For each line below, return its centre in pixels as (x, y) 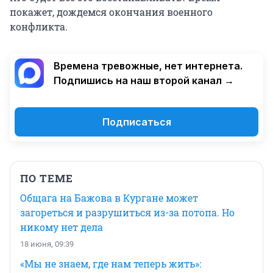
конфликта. (39, 26)
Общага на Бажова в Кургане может (109, 197)
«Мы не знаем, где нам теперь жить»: (111, 263)
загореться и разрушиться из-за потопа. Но (127, 212)
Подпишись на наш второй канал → (144, 80)
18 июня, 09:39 (47, 244)
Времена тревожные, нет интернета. (148, 66)
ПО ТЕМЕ (47, 178)
